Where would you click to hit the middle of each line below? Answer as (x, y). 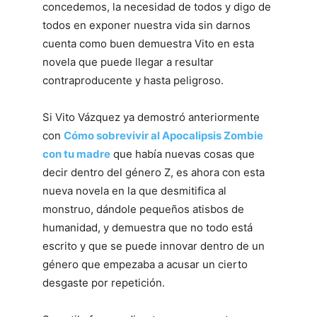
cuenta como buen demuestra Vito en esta (148, 44)
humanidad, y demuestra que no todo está (148, 227)
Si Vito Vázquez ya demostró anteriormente (151, 117)
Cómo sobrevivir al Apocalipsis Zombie (163, 136)
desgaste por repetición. (104, 283)
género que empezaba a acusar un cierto (145, 264)
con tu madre (76, 154)
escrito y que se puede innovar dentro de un (154, 246)
